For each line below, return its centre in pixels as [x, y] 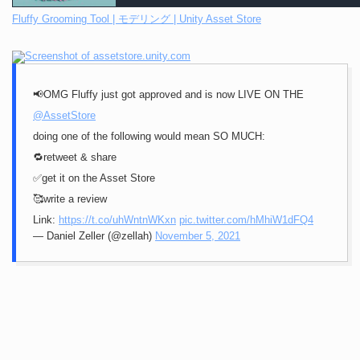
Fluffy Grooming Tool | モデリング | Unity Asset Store [137, 19]
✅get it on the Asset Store [94, 178]
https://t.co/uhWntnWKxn [117, 220]
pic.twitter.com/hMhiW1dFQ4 [246, 220]
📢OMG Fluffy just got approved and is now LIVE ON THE [168, 95]
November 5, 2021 [198, 236]
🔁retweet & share [75, 157]
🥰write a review [70, 199]
